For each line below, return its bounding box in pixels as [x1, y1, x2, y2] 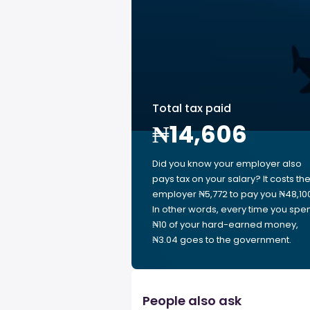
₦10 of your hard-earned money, [152, 218, 298, 231]
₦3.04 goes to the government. [152, 233, 291, 246]
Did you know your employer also [152, 157, 302, 170]
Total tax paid [152, 100, 231, 116]
